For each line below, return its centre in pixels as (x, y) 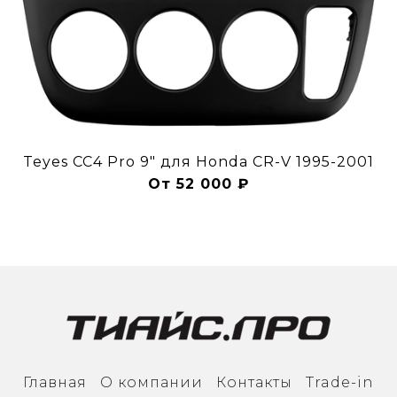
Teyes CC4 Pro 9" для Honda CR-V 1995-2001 (198, 161)
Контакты (254, 382)
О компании (152, 382)
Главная (55, 382)
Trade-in (340, 382)
